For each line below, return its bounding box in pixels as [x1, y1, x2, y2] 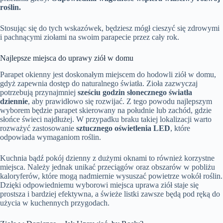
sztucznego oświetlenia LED [76, 124, 170, 132]
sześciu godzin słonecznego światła [78, 88, 192, 97]
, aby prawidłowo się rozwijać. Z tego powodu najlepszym [28, 97, 212, 106]
